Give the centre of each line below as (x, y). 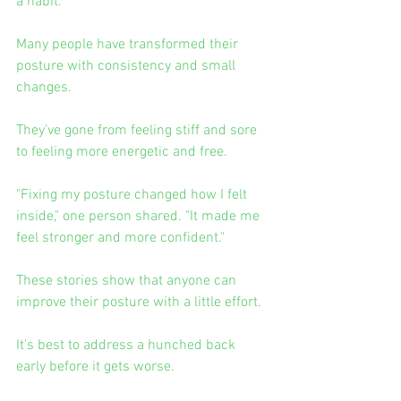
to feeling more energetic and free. (122, 152)
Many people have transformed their (129, 44)
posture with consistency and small (128, 66)
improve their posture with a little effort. (139, 302)
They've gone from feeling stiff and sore (138, 130)
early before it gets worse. (95, 367)
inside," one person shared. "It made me (140, 216)
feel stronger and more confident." (120, 238)
